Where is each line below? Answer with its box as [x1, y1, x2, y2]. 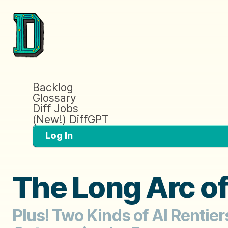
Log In [45, 130, 73, 141]
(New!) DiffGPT [33, 112, 108, 126]
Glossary [33, 91, 76, 104]
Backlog [33, 80, 73, 94]
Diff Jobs [33, 102, 78, 115]
